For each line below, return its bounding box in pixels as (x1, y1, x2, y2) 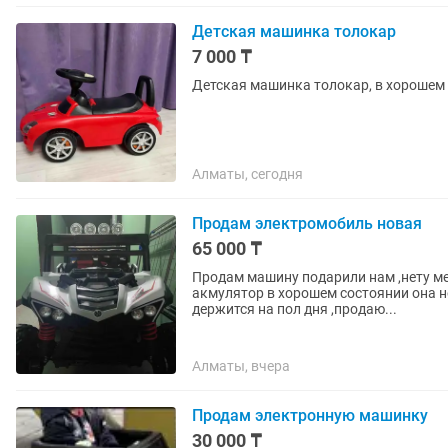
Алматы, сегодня (192, 166, 303, 182)
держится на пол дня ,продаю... (192, 301, 397, 317)
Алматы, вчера (192, 358, 290, 374)
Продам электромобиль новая (192, 214, 422, 233)
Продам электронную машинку (192, 406, 428, 425)
